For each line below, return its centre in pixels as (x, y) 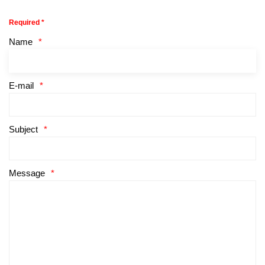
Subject (23, 129)
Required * (27, 22)
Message (27, 173)
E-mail (21, 85)
